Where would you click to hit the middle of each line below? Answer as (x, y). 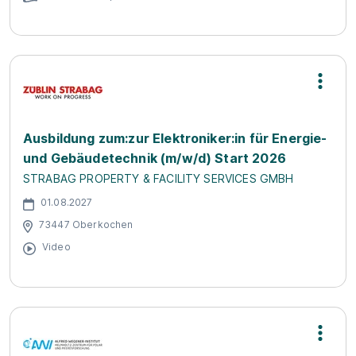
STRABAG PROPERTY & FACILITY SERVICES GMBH (159, 178)
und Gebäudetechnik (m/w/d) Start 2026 (155, 158)
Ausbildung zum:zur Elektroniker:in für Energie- (175, 138)
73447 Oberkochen (86, 225)
